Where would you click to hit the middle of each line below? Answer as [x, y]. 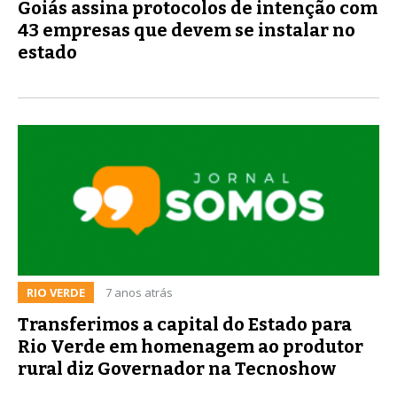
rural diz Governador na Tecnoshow [177, 368]
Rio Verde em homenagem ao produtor [191, 346]
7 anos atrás [139, 292]
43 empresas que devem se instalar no [187, 30]
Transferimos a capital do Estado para [185, 324]
